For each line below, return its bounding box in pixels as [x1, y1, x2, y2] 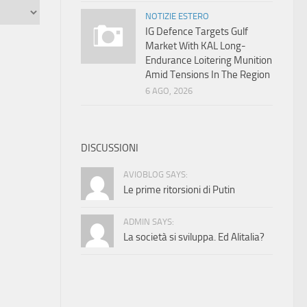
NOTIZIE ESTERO [145, 11, 209, 21]
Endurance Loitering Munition [145, 54, 272, 66]
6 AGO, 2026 [145, 86, 193, 96]
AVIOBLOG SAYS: [123, 169, 188, 180]
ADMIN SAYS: [123, 217, 174, 227]
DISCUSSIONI [81, 142, 138, 154]
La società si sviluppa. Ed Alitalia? [123, 231, 265, 243]
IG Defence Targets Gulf [145, 25, 248, 38]
